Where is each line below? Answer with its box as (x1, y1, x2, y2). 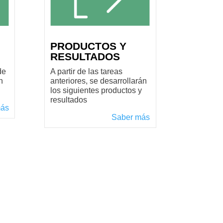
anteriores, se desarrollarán (50, 77, 147, 86)
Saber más (111, 113, 150, 122)
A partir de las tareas (50, 67, 123, 76)
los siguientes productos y (50, 86, 142, 95)
